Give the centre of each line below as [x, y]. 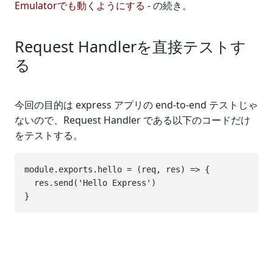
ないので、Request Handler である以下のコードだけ [133, 120]
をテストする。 [49, 135]
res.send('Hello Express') [90, 183]
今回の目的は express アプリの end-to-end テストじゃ [136, 105]
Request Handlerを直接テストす [130, 46]
